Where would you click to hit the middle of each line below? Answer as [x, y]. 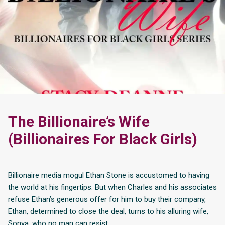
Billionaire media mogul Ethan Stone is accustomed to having [109, 175]
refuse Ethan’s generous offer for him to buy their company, [107, 199]
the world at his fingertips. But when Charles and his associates [113, 187]
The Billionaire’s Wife [79, 121]
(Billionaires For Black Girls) [103, 139]
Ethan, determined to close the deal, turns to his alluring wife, [108, 211]
